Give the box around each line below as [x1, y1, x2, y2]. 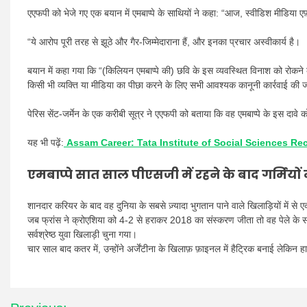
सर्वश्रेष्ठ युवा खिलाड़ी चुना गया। [27, 228, 137, 240]
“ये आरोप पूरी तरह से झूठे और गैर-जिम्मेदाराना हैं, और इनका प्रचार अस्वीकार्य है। [27, 36, 300, 47]
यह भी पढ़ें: [27, 136, 64, 148]
